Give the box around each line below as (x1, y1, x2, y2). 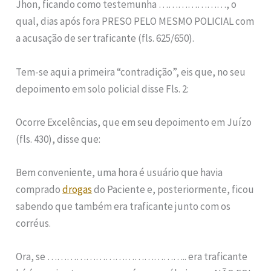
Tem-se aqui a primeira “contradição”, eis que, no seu (16, 65, 246, 79)
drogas (62, 182, 93, 196)
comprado (16, 182, 63, 196)
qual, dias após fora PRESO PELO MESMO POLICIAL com (16, 15, 255, 28)
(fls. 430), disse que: (16, 132, 101, 146)
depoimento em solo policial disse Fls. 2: (16, 82, 189, 96)
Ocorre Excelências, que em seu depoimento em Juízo (16, 115, 252, 129)
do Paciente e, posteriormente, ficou (92, 182, 255, 196)
